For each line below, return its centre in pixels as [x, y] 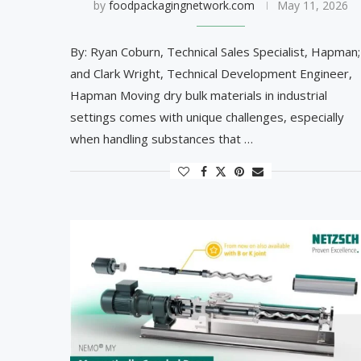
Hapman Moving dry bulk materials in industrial [199, 95]
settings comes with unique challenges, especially [207, 117]
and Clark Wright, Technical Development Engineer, [211, 74]
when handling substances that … [162, 139]
